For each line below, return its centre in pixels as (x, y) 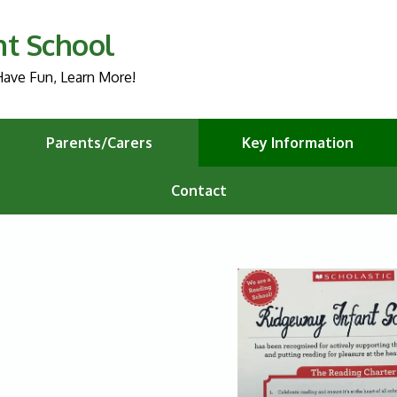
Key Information (298, 143)
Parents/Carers (99, 143)
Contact (198, 191)
